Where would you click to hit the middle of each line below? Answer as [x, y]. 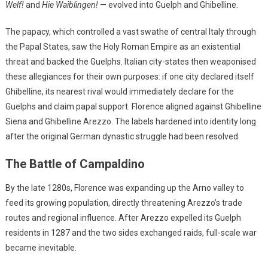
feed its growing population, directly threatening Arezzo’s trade [124, 203]
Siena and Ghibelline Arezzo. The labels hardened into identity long [130, 122]
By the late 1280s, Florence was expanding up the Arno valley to [124, 188]
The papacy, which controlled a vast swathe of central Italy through [130, 32]
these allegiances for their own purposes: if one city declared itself [130, 77]
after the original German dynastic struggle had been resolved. [122, 137]
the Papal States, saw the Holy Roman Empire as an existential [123, 47]
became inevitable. [41, 248]
